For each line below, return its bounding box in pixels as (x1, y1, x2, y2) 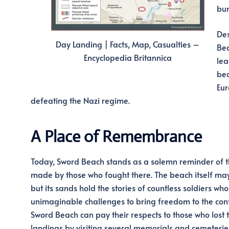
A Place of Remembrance (30, 126, 202, 147)
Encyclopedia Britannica (83, 52, 172, 63)
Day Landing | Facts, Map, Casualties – (56, 38, 199, 50)
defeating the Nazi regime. (30, 95, 130, 106)
